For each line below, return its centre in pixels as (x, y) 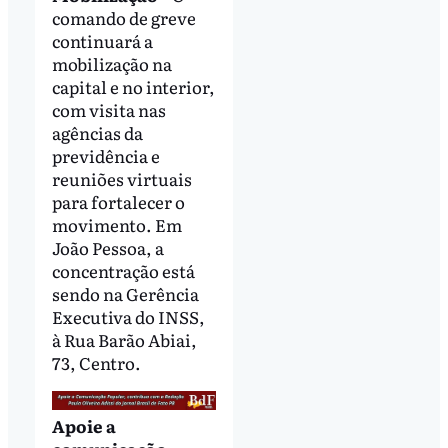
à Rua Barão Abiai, (124, 340)
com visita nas (108, 110)
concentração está (123, 271)
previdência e (105, 156)
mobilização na (111, 64)
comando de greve (123, 18)
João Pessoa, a (107, 248)
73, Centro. (96, 363)
